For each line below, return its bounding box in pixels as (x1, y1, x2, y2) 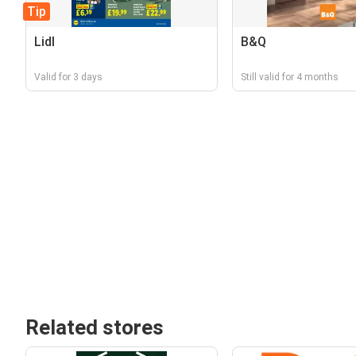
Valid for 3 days (34, 72, 103, 83)
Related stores (25, 315, 164, 339)
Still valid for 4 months (240, 72, 339, 83)
